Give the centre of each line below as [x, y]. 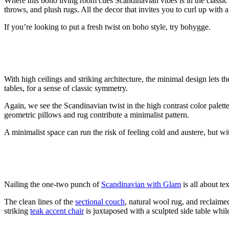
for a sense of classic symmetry [76, 88]
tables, [15, 88]
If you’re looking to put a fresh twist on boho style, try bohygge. [107, 27]
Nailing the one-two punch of [53, 184]
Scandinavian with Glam [141, 184]
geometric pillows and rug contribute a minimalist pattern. [97, 114]
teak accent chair [57, 211]
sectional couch [100, 201]
